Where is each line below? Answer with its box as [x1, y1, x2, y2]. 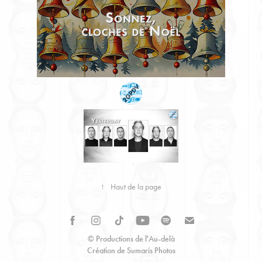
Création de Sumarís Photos [87, 245, 175, 256]
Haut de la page [111, 181, 161, 192]
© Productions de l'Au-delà [87, 233, 175, 244]
